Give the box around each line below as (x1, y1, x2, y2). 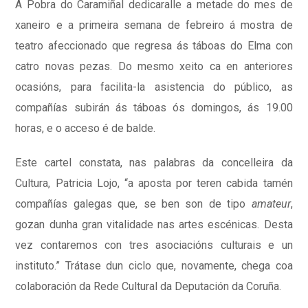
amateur (251, 197, 291, 211)
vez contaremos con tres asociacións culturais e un (15, 239, 293, 252)
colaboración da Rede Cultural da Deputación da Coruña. (15, 280, 282, 294)
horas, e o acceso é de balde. (15, 122, 156, 135)
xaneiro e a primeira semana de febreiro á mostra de (15, 19, 293, 32)
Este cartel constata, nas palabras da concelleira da (15, 156, 293, 170)
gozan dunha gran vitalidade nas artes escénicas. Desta (15, 218, 293, 232)
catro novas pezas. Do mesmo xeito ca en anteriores (15, 60, 293, 74)
